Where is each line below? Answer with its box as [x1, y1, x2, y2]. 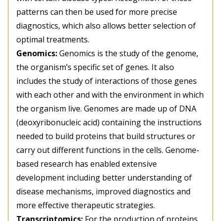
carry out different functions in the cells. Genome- [16, 145, 199, 156]
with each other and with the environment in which [16, 89, 204, 101]
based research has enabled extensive [16, 158, 157, 170]
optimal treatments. [16, 34, 89, 45]
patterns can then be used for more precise [16, 6, 177, 18]
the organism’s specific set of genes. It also [16, 62, 174, 73]
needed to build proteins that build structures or [16, 131, 195, 142]
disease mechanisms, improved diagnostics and [16, 186, 190, 197]
